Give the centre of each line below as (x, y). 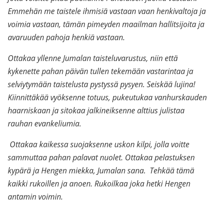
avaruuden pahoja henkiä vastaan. (66, 37)
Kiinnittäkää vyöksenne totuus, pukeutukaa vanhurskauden (107, 97)
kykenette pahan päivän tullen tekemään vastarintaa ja (101, 71)
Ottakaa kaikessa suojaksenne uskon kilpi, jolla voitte (99, 144)
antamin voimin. (35, 197)
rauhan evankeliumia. (45, 124)
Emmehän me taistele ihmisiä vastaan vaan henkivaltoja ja (107, 11)
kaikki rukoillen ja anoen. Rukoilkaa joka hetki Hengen (99, 184)
